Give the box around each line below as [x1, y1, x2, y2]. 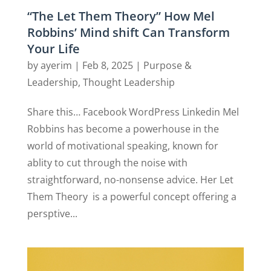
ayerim [40, 59, 72, 73]
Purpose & [143, 59, 192, 73]
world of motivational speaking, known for [27, 139, 218, 153]
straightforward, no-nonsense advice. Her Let [27, 173, 233, 187]
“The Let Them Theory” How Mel [27, 8, 215, 25]
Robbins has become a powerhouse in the [27, 122, 219, 136]
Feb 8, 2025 [82, 59, 133, 73]
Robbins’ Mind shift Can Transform [27, 24, 230, 41]
